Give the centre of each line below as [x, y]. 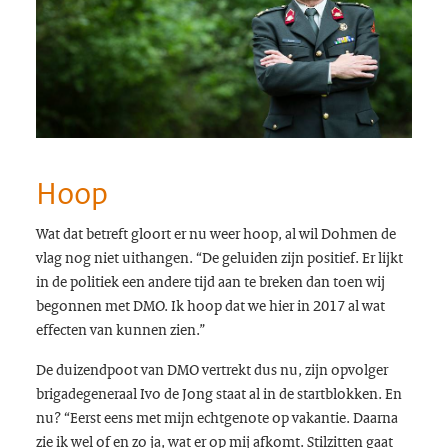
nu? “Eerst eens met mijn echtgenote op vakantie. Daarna [216, 417]
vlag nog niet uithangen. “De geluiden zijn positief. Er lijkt [219, 257]
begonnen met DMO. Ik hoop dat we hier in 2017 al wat [210, 305]
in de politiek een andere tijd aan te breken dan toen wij [210, 281]
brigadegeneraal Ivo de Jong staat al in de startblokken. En [218, 393]
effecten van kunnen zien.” [120, 329]
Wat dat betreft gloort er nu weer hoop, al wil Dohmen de [215, 233]
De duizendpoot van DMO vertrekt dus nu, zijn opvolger [211, 369]
